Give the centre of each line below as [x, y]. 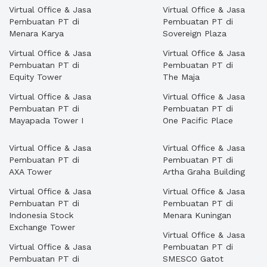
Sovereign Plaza [195, 33]
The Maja [181, 77]
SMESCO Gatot [193, 259]
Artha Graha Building [204, 172]
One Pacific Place [198, 120]
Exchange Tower [42, 227]
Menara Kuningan [197, 215]
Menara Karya [36, 33]
